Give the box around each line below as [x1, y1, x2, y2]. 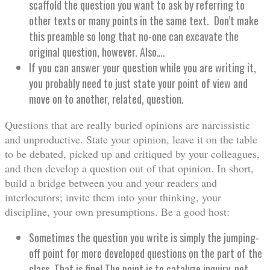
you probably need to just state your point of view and [29, 75, 248, 92]
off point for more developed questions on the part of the [29, 245, 262, 262]
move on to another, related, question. [29, 91, 184, 107]
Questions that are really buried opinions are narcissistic [5, 118, 250, 133]
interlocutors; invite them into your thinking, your [5, 190, 221, 205]
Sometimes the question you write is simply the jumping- [29, 230, 259, 246]
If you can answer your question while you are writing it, [29, 60, 256, 76]
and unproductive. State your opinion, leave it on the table [5, 132, 257, 147]
